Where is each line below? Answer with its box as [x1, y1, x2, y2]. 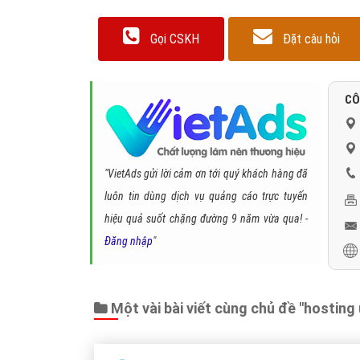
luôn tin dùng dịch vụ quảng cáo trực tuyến [104, 190, 308, 203]
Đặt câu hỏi [283, 31, 340, 47]
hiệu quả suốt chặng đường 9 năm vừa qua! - [104, 212, 308, 226]
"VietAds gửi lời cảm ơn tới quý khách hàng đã [104, 167, 308, 181]
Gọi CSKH [150, 31, 199, 47]
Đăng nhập [104, 235, 153, 248]
